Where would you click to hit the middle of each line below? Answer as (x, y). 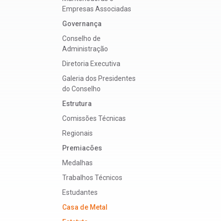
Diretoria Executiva (91, 64)
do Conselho (81, 89)
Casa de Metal (85, 207)
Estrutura (77, 104)
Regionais (77, 133)
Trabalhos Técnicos (92, 178)
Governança (82, 24)
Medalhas (77, 163)
